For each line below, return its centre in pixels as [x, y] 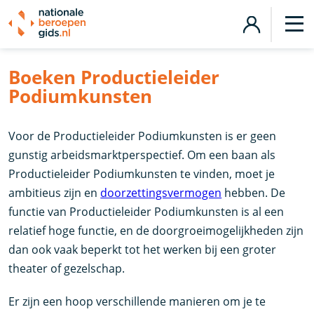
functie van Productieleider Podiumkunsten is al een [146, 212]
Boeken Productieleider [114, 77]
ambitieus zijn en [55, 193]
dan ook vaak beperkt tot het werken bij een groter [143, 250]
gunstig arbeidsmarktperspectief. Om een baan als [142, 155]
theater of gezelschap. [67, 268]
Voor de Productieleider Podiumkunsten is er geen [143, 136]
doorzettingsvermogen [161, 193]
